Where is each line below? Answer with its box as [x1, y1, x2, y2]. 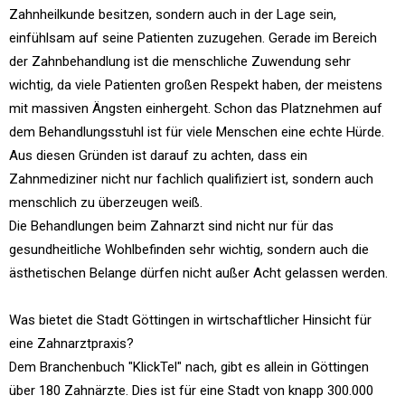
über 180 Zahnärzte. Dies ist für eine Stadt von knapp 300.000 [9, 382, 373, 399]
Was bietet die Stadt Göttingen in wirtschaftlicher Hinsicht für [9, 312, 372, 328]
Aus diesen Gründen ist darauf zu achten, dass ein [9, 147, 307, 164]
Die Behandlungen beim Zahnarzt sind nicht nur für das [9, 218, 334, 234]
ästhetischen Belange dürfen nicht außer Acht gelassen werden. [9, 265, 388, 281]
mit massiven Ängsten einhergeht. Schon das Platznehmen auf [9, 100, 382, 117]
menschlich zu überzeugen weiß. [9, 194, 202, 211]
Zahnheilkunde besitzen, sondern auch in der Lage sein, [9, 6, 336, 23]
